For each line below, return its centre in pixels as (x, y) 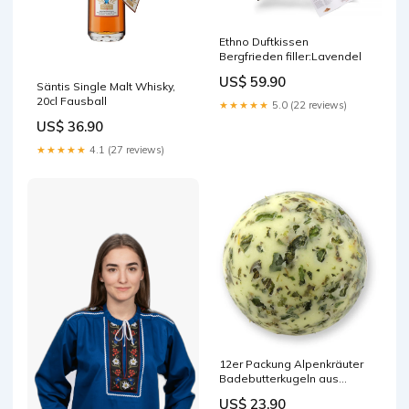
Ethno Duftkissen (264, 42)
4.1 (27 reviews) (126, 150)
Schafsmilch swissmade (284, 393)
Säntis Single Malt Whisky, (106, 87)
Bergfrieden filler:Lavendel (290, 57)
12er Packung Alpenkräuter (291, 364)
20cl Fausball (72, 101)
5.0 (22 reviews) (308, 105)
